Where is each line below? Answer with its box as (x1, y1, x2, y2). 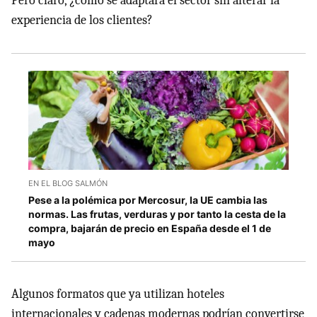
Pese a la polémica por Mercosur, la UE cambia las (28, 193, 267, 206)
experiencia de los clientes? (11, 12, 153, 28)
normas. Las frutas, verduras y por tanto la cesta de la (28, 207, 286, 220)
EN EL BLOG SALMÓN (28, 178, 108, 188)
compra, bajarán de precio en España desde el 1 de (28, 221, 271, 234)
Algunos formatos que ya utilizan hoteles (11, 286, 224, 301)
